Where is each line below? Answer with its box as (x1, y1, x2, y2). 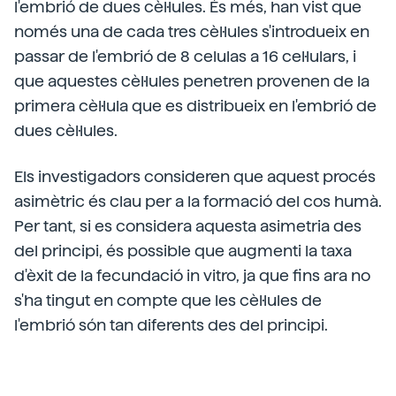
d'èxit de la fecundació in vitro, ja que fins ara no (14, 265, 370, 285)
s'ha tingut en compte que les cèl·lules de (14, 290, 322, 309)
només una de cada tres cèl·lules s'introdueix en (14, 21, 369, 41)
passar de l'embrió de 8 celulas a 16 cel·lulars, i (14, 46, 356, 65)
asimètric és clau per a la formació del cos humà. (14, 191, 382, 210)
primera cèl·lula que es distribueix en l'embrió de (14, 95, 377, 115)
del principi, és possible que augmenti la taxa (14, 240, 352, 260)
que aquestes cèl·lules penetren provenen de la (14, 71, 369, 90)
